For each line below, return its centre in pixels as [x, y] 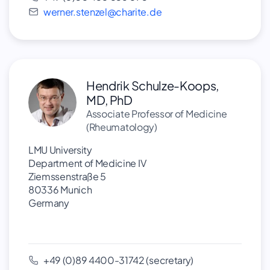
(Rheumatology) [122, 127]
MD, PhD [109, 100]
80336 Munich [60, 190]
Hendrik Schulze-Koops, [153, 85]
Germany [49, 203]
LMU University [60, 150]
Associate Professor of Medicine [157, 114]
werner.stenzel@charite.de [103, 12]
